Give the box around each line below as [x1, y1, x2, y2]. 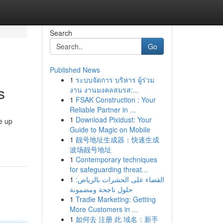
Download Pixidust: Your [75, 114, 152, 124]
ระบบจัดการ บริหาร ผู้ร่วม [75, 75, 154, 85]
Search [49, 28, 72, 38]
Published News [49, 65, 100, 75]
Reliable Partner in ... [69, 105, 136, 114]
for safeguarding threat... [69, 164, 148, 174]
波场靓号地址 [69, 144, 111, 154]
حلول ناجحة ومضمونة [69, 184, 133, 194]
